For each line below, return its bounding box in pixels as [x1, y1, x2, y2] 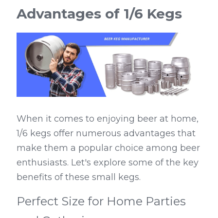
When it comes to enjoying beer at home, [17, 113, 199, 125]
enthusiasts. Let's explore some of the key [17, 157, 199, 168]
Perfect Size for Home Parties [17, 194, 186, 209]
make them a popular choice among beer [17, 143, 200, 154]
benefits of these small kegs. [17, 172, 141, 183]
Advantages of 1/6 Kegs [17, 5, 182, 22]
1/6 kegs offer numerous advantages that [17, 128, 196, 139]
